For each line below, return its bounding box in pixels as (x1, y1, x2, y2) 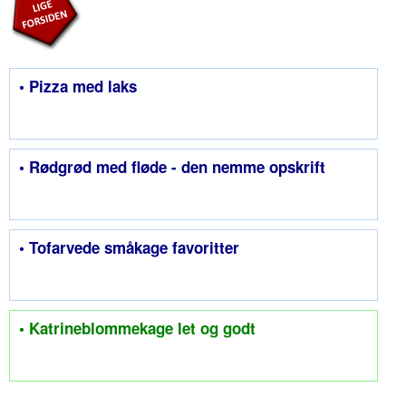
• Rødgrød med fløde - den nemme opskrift (19, 156, 325, 179)
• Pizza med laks (19, 75, 137, 98)
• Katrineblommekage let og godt (19, 317, 256, 340)
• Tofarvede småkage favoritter (19, 237, 239, 259)
